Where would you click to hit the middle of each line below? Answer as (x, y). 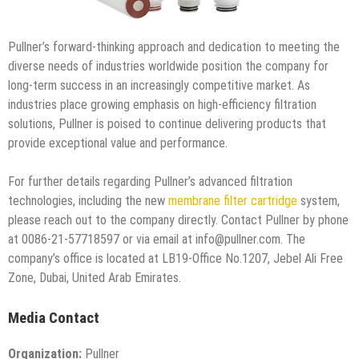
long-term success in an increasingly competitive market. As (159, 86)
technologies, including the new (88, 201)
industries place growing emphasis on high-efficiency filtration (162, 105)
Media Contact (54, 319)
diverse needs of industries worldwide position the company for (168, 67)
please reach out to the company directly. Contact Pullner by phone (178, 220)
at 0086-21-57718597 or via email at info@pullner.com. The (157, 240)
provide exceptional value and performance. (118, 143)
